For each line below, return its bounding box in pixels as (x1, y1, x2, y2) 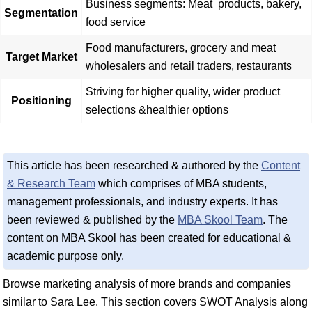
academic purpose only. (7, 249, 124, 262)
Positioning (10, 94, 72, 107)
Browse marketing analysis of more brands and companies (3, 277, 291, 290)
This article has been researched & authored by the (7, 159, 261, 171)
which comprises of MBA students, (95, 177, 267, 189)
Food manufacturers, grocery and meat (86, 41, 276, 54)
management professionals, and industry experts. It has (7, 195, 278, 208)
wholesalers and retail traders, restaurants (86, 59, 292, 72)
